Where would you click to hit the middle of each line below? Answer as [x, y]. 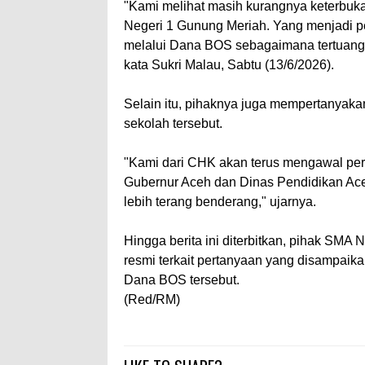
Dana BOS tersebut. [182, 279]
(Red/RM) [152, 299]
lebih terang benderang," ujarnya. [220, 201]
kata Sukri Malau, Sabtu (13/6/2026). [229, 64]
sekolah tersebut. [173, 123]
